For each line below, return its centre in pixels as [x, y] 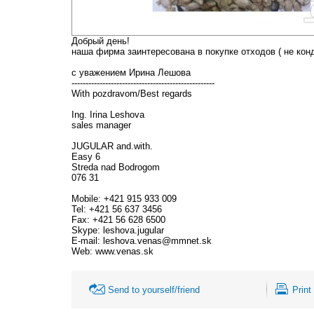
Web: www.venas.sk [112, 251]
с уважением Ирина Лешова [131, 72]
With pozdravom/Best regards [132, 93]
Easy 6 [86, 156]
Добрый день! [101, 41]
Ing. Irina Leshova [108, 114]
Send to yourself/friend [154, 289]
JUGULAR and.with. [112, 146]
